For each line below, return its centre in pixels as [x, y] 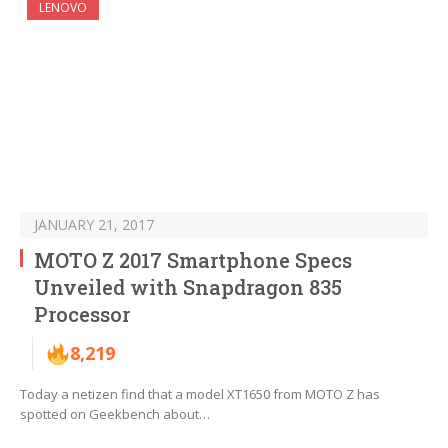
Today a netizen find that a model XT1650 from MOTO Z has [200, 394]
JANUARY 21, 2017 [94, 225]
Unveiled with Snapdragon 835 [188, 287]
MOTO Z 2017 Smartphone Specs [193, 260]
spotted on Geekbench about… [115, 414]
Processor [82, 314]
